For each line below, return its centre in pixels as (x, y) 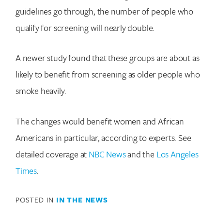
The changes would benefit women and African (100, 121)
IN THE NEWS (82, 200)
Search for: (37, 111)
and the (141, 154)
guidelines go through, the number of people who (104, 11)
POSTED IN (36, 200)
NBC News (107, 154)
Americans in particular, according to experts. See (103, 138)
